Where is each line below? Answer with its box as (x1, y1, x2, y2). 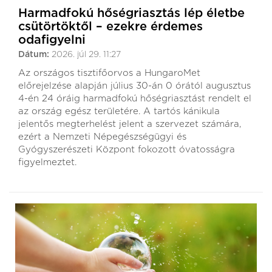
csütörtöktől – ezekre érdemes (18, 20, 203, 33)
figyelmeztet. (18, 157, 76, 167)
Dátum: (18, 50, 52, 59)
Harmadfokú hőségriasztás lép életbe (18, 7, 245, 19)
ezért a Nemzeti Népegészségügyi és (18, 132, 186, 141)
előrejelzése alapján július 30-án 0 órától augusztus (18, 81, 251, 90)
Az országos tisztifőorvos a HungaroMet (18, 68, 200, 78)
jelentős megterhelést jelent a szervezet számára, (18, 119, 241, 129)
